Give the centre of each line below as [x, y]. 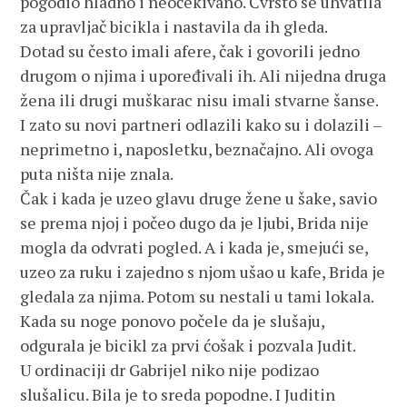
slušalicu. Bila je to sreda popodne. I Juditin [178, 394]
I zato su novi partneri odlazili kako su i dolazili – [201, 124]
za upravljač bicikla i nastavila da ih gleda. [174, 26]
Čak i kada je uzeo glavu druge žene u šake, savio [199, 198]
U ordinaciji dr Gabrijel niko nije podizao [170, 370]
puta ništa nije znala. [97, 174]
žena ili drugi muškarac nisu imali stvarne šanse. [199, 100]
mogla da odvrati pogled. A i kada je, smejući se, [194, 247]
